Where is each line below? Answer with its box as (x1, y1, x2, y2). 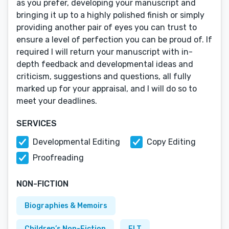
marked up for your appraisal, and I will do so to (16, 84, 197, 94)
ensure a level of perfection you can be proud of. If (16, 35, 212, 44)
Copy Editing (147, 137, 196, 147)
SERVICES (16, 119, 57, 128)
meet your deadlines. (16, 96, 97, 106)
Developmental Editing (33, 137, 120, 147)
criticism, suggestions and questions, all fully (16, 72, 191, 81)
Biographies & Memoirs (25, 201, 107, 210)
